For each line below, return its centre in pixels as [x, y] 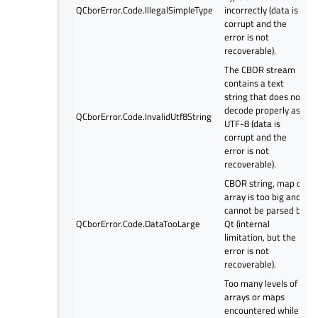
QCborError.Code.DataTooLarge [138, 223]
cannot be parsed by [265, 210]
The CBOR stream [260, 69]
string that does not [264, 96]
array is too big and [263, 196]
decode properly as [263, 110]
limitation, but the [261, 237]
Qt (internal [247, 223]
